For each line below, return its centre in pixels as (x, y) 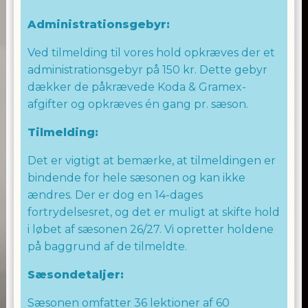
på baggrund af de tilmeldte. (107, 246)
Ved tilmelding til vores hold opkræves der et (151, 53)
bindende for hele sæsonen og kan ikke (136, 178)
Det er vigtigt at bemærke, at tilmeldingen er (151, 161)
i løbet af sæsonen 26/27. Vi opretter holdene (150, 229)
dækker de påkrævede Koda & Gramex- (136, 87)
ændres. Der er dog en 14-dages (115, 195)
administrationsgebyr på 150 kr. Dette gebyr (147, 70)
